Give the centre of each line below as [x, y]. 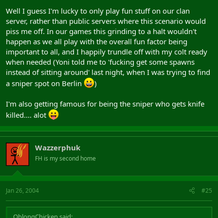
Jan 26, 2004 [22, 190]
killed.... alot [27, 115]
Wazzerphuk [58, 147]
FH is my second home [65, 158]
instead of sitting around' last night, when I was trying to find [108, 72]
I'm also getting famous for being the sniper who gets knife [105, 104]
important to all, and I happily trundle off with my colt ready [107, 52]
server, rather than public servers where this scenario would [106, 21]
